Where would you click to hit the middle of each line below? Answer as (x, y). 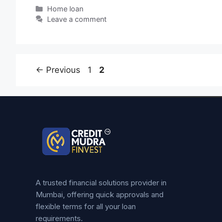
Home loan (65, 8)
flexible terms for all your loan (86, 206)
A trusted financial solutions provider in (101, 182)
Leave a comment (77, 19)
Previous (62, 70)
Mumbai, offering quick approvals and (100, 194)
